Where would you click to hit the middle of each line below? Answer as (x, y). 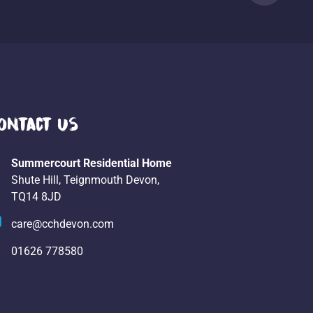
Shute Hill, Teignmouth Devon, (85, 180)
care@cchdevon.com (62, 224)
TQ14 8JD (36, 196)
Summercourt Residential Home (91, 163)
